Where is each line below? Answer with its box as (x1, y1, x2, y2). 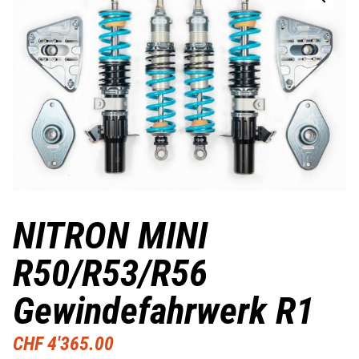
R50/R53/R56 (13, 251, 208, 296)
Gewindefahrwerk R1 (13, 288, 314, 333)
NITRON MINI (13, 213, 208, 258)
